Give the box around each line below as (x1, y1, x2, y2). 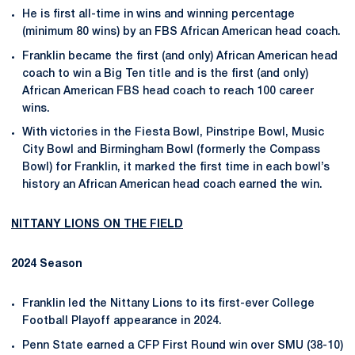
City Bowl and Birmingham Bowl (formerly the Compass (22, 145, 320, 156)
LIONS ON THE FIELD (61, 219, 183, 231)
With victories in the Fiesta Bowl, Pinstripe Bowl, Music (22, 128, 324, 139)
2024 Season (11, 259, 82, 270)
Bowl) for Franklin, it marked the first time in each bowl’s (22, 162, 330, 174)
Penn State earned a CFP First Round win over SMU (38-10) (22, 341, 343, 351)
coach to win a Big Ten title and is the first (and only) (22, 68, 308, 79)
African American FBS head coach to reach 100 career (22, 86, 314, 97)
